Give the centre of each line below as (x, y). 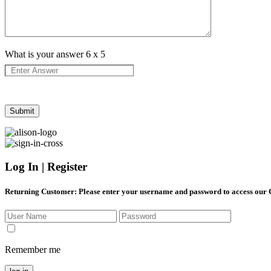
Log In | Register (46, 166)
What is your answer (45, 54)
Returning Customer (40, 192)
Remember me (33, 250)
